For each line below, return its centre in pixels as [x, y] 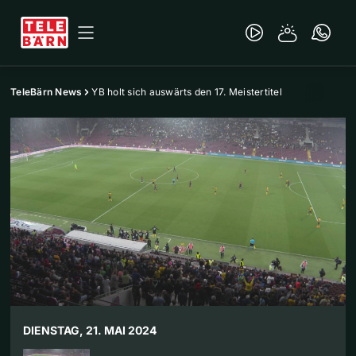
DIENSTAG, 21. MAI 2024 [90, 331]
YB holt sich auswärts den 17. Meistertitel [187, 92]
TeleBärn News [46, 92]
